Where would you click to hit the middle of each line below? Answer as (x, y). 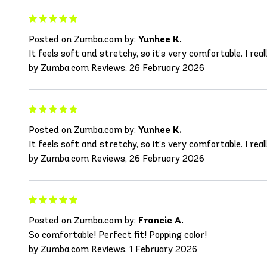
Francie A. (161, 221)
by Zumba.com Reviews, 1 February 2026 (113, 249)
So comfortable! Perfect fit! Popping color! (118, 235)
